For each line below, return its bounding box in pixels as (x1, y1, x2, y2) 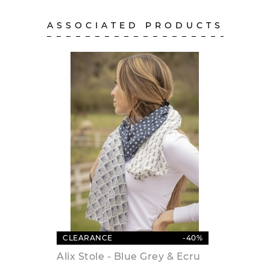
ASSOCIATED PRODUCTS (46, 20, 224, 31)
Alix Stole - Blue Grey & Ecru (57, 251, 201, 263)
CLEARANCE (63, 233, 113, 243)
